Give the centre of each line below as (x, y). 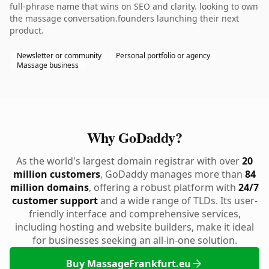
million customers (57, 174)
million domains (50, 187)
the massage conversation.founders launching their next (124, 18)
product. (27, 30)
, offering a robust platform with (164, 187)
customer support (55, 201)
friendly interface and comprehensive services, (134, 214)
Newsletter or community (59, 56)
